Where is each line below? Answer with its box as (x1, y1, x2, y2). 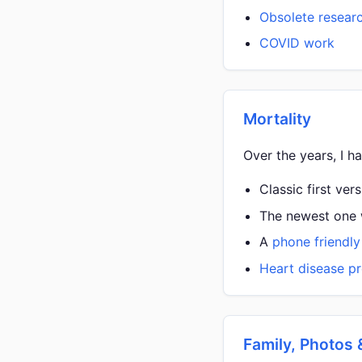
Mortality (243, 109, 311, 129)
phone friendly (272, 234, 360, 250)
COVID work (259, 35, 335, 52)
